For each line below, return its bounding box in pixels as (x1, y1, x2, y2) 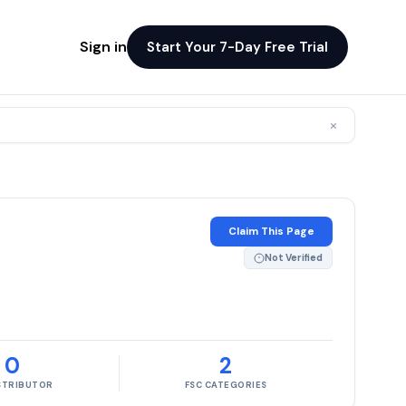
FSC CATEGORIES (184, 380, 267, 391)
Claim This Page (228, 225, 314, 238)
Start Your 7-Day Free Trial (147, 37, 328, 56)
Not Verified (265, 252, 323, 264)
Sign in (80, 36, 127, 56)
